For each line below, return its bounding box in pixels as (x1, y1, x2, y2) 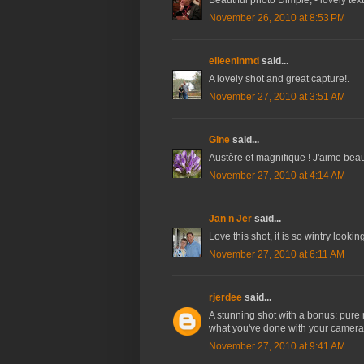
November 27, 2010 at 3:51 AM (209, 91, 345, 103)
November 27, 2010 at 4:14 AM (209, 170, 345, 182)
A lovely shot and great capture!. (209, 73, 349, 85)
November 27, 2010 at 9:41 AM (209, 340, 345, 353)
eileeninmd (209, 55, 259, 67)
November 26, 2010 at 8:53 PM (209, 12, 345, 24)
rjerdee (209, 292, 242, 304)
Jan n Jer (209, 213, 252, 225)
